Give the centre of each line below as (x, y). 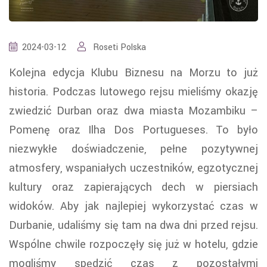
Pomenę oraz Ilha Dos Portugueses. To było (133, 130)
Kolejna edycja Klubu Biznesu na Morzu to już (133, 72)
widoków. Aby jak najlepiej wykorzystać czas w (133, 206)
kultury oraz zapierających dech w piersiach (133, 187)
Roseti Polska (118, 47)
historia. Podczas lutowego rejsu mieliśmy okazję (133, 91)
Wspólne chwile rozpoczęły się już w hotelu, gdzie (133, 244)
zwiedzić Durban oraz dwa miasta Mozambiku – (133, 111)
